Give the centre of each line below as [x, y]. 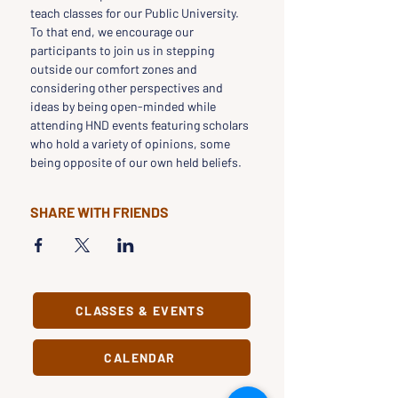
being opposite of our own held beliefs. [136, 162]
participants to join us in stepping [123, 50]
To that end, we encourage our [113, 32]
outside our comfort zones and [115, 69]
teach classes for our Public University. [135, 13]
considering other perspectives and [128, 88]
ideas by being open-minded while [124, 106]
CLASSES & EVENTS [140, 310]
